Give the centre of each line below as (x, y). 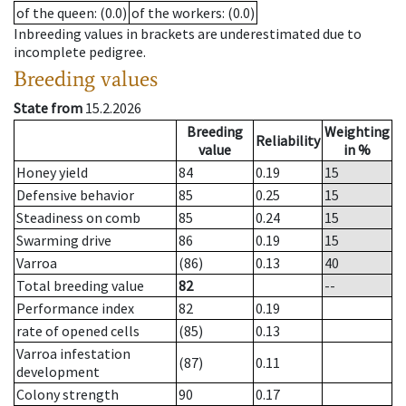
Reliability (288, 141)
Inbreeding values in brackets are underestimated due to (188, 34)
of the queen (55, 13)
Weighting (357, 132)
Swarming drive (64, 241)
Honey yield (52, 173)
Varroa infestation (73, 354)
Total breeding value (80, 286)
